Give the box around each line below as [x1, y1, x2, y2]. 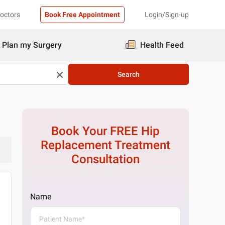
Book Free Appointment [45, 11, 120, 19]
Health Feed [140, 40, 184, 50]
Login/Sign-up [145, 11, 189, 19]
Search [118, 70, 140, 78]
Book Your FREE [51, 124, 142, 138]
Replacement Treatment [41, 138, 171, 152]
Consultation [71, 152, 140, 166]
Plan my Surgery [2, 40, 62, 50]
